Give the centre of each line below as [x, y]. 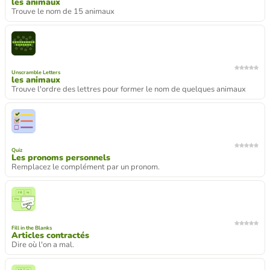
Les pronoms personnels [61, 158]
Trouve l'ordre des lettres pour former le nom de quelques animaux [129, 89]
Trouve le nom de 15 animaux [63, 11]
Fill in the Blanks [32, 228]
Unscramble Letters [36, 72]
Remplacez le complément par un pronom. [86, 167]
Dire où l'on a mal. [43, 245]
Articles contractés [50, 235]
